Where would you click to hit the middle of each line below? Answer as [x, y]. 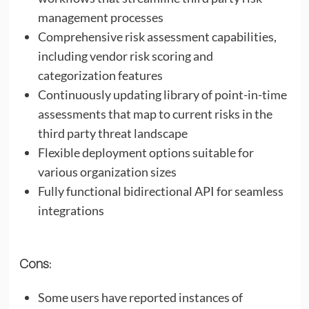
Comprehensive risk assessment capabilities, [157, 36]
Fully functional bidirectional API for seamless [160, 191]
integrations [71, 210]
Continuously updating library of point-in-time [162, 94]
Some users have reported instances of [140, 297]
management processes [100, 17]
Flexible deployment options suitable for [146, 152]
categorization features [100, 75]
